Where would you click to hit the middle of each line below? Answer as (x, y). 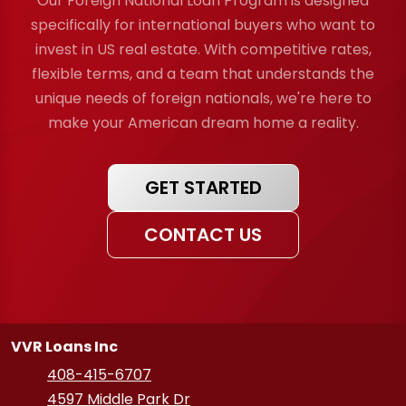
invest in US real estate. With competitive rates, (203, 49)
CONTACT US (203, 234)
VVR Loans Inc (64, 346)
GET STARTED (203, 187)
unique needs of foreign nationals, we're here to (203, 98)
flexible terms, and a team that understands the (203, 73)
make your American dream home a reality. (203, 122)
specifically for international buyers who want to (203, 24)
